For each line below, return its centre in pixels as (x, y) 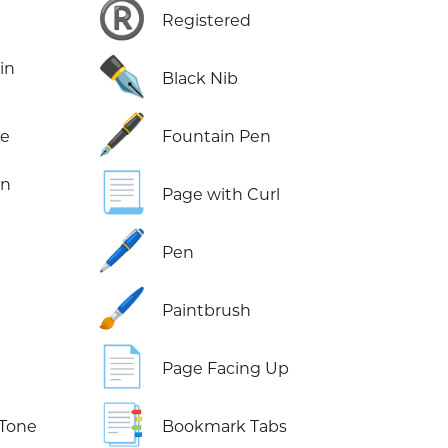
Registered (207, 21)
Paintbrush (207, 311)
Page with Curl (221, 195)
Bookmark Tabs (225, 427)
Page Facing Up (226, 369)
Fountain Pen (217, 137)
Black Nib (200, 79)
